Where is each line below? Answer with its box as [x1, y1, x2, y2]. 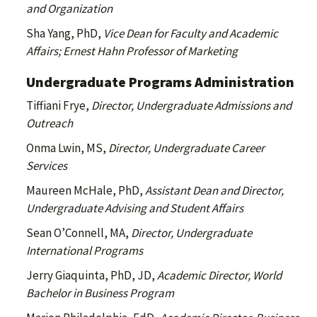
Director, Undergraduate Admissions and [91, 98, 292, 113]
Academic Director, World [157, 267, 282, 283]
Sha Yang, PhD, [26, 25, 103, 41]
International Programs [26, 243, 143, 258]
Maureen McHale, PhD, [26, 183, 145, 198]
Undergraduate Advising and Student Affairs [26, 200, 243, 216]
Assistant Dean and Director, [145, 183, 284, 198]
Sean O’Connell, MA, [26, 225, 131, 241]
